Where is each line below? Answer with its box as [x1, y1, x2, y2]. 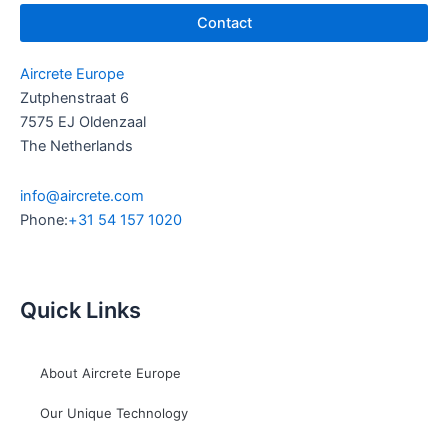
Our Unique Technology [40, 405, 188, 422]
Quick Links [20, 297, 141, 324]
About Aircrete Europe [40, 365, 181, 382]
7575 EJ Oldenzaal [20, 113, 146, 132]
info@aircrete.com [20, 186, 144, 205]
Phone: [20, 210, 68, 229]
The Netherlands [20, 137, 133, 156]
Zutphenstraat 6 [20, 89, 129, 108]
